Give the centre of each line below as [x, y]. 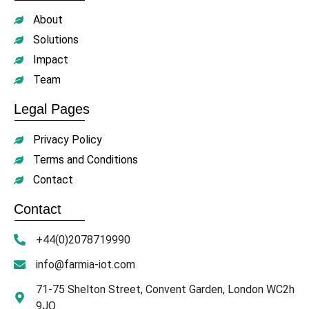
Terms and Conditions [85, 159]
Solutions [56, 39]
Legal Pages [52, 109]
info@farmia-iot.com [86, 264]
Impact [50, 59]
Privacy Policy [67, 139]
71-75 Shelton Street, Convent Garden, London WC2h [166, 289]
